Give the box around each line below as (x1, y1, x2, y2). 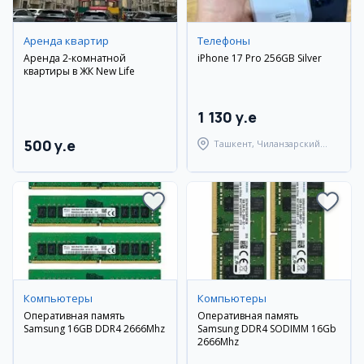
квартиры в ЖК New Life (24, 64, 135, 78)
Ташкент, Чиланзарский (214, 137, 320, 149)
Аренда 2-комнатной (24, 51, 126, 65)
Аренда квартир (24, 33, 109, 48)
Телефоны (197, 33, 250, 48)
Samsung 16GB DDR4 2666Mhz (24, 322, 165, 336)
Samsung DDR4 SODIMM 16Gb (197, 322, 336, 336)
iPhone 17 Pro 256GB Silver (197, 51, 322, 65)
